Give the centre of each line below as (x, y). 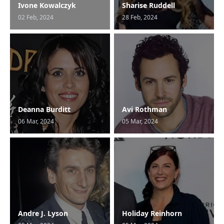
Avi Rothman (144, 109)
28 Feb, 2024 (140, 17)
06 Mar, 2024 (36, 121)
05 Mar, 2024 (140, 121)
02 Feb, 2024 (36, 17)
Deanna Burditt (44, 109)
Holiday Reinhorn (152, 213)
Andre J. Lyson (43, 213)
